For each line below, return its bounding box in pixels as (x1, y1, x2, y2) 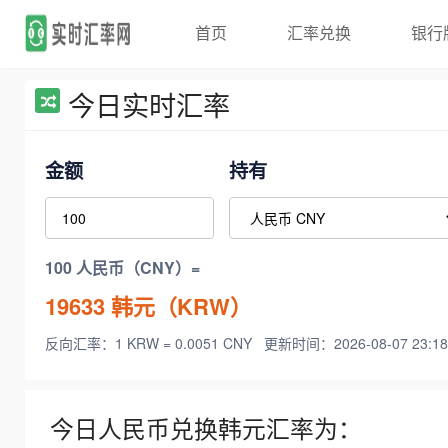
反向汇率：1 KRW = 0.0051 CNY (45, 333, 256, 354)
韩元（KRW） (105, 289, 252, 322)
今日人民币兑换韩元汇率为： (50, 411, 362, 446)
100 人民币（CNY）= (45, 256, 200, 280)
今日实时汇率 (68, 85, 230, 124)
